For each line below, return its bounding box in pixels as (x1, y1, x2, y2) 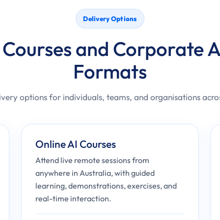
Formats (73, 59, 147, 83)
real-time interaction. (35, 193, 112, 203)
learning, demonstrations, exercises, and (35, 181, 177, 191)
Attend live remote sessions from (35, 155, 150, 165)
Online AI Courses (35, 137, 116, 150)
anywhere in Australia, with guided (35, 168, 155, 178)
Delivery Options (83, 15, 137, 23)
